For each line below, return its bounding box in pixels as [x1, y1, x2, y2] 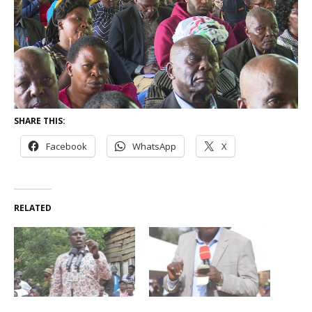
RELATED [14, 202, 52, 214]
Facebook [46, 140, 87, 153]
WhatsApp [132, 140, 176, 153]
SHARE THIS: [14, 115, 65, 127]
